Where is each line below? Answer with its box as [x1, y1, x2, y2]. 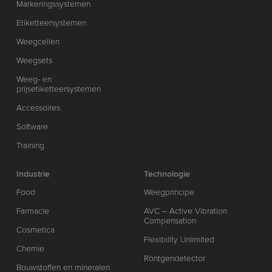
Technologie [144, 168, 191, 179]
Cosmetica [16, 224, 55, 235]
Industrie [16, 168, 50, 179]
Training [16, 140, 44, 151]
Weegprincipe [144, 186, 195, 197]
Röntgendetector [144, 253, 206, 263]
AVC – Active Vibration [144, 205, 228, 216]
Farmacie [16, 205, 49, 216]
